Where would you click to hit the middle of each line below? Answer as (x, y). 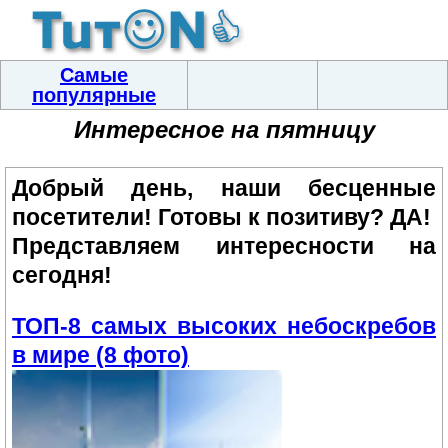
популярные (94, 95)
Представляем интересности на (224, 245)
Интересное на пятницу (224, 129)
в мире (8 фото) (100, 355)
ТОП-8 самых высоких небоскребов (224, 326)
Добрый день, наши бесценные (224, 187)
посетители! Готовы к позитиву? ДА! (221, 216)
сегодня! (62, 274)
